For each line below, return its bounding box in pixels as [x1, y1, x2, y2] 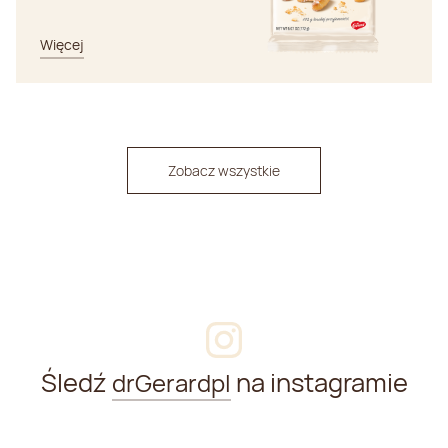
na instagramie [230, 365, 408, 401]
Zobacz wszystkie [168, 161, 280, 181]
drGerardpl [111, 366, 231, 400]
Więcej [40, 35, 84, 55]
